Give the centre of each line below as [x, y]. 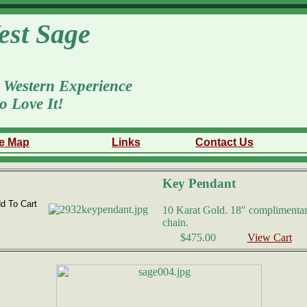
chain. [175, 222]
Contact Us [224, 142]
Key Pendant [199, 183]
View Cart [269, 237]
